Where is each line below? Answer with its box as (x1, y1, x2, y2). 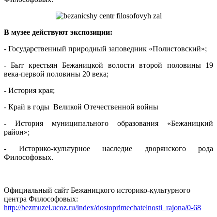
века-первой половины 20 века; (4, 70, 108, 78)
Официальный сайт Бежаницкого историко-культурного (4, 186, 190, 195)
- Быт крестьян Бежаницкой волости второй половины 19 (4, 61, 213, 70)
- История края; (4, 86, 55, 95)
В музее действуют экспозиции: (4, 28, 112, 37)
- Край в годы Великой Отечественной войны (4, 103, 158, 111)
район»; (4, 128, 30, 137)
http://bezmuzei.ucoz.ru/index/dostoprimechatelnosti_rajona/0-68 (4, 203, 201, 212)
